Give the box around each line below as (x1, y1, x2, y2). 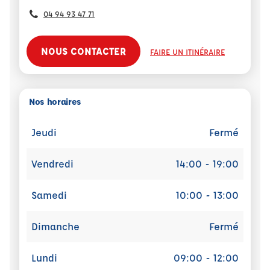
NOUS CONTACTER (41, 45, 126, 57)
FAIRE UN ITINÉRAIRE (150, 46, 225, 57)
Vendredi (31, 157, 74, 170)
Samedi (31, 189, 67, 201)
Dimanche (31, 220, 80, 233)
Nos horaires (29, 96, 81, 107)
